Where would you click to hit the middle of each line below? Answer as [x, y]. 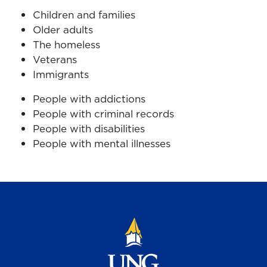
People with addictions [91, 99]
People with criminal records [103, 114]
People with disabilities [89, 128]
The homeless [68, 44]
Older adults [66, 30]
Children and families [84, 15]
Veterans [58, 59]
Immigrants [62, 74]
